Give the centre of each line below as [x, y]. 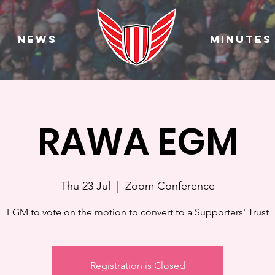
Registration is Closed [137, 265]
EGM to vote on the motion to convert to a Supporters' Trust [137, 212]
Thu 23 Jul [85, 186]
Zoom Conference [170, 186]
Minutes [241, 39]
